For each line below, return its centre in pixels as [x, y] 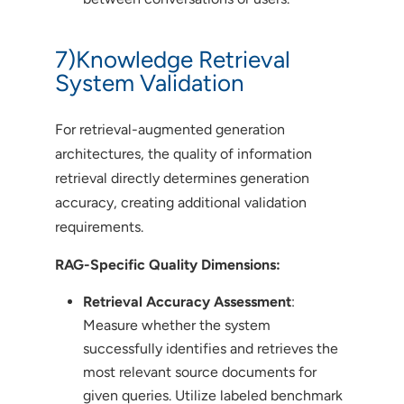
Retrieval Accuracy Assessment [187, 301]
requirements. [99, 226]
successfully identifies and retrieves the [210, 348]
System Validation [149, 83]
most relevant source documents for [199, 372]
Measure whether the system [176, 325]
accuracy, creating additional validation [180, 202]
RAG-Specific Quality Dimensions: [167, 264]
